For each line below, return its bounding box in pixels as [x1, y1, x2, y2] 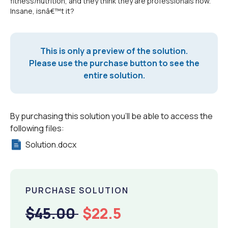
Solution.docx [25, 139, 76, 150]
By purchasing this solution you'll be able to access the [10, 110, 213, 122]
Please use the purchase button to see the [28, 58, 199, 69]
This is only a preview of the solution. [40, 45, 188, 56]
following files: [10, 123, 64, 134]
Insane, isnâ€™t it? [10, 6, 74, 16]
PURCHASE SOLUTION [25, 185, 129, 196]
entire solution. [83, 70, 145, 81]
